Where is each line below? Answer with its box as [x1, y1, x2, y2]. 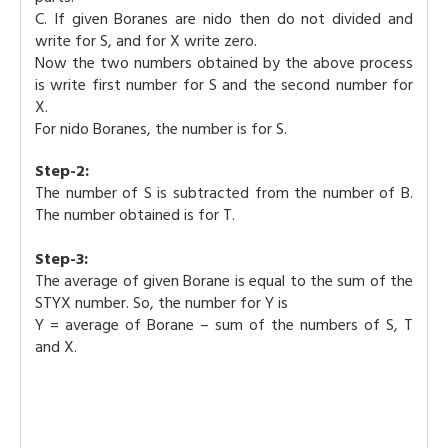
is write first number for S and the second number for [35, 72, 413, 98]
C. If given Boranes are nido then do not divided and [35, 6, 413, 32]
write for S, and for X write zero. [35, 28, 257, 54]
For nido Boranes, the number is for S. [35, 116, 287, 142]
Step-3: [35, 246, 88, 272]
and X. [35, 334, 77, 360]
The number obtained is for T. [35, 202, 235, 228]
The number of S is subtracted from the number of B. [35, 180, 413, 206]
